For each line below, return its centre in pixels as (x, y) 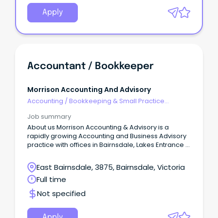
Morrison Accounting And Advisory (89, 89)
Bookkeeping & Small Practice (117, 101)
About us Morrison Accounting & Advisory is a (98, 127)
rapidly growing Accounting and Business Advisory (107, 136)
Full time (51, 180)
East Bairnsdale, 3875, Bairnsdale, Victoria (111, 167)
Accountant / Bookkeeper (91, 66)
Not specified (61, 194)
